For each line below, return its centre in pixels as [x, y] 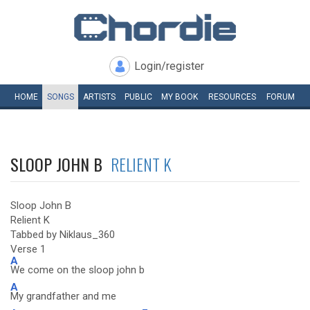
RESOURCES [232, 97]
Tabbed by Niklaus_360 [63, 235]
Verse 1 [28, 249]
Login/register [169, 66]
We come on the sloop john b [77, 270]
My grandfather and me [63, 296]
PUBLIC [138, 97]
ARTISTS [99, 97]
